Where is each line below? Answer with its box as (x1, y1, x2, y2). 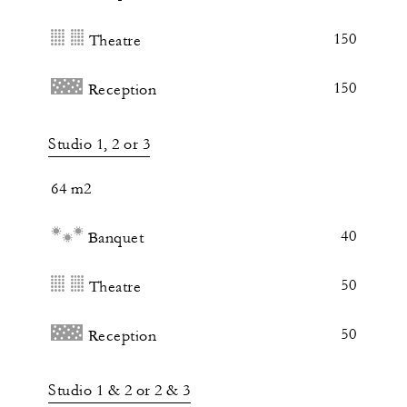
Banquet (87, 229, 144, 248)
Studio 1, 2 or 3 (48, 135, 150, 154)
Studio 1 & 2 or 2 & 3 (48, 382, 191, 401)
